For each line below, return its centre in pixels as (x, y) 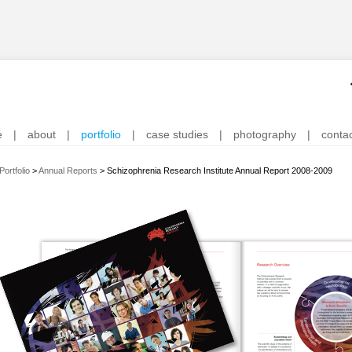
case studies (177, 134)
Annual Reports (68, 170)
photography (265, 134)
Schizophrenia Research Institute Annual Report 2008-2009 (220, 170)
